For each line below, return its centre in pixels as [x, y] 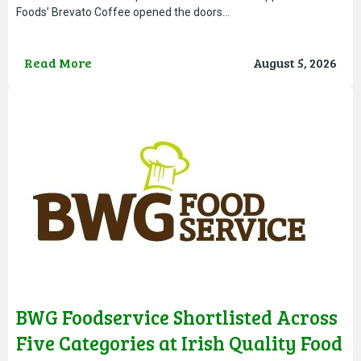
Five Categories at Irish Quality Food [179, 342]
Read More [58, 62]
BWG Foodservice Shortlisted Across [177, 317]
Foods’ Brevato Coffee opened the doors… [123, 12]
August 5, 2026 [295, 62]
